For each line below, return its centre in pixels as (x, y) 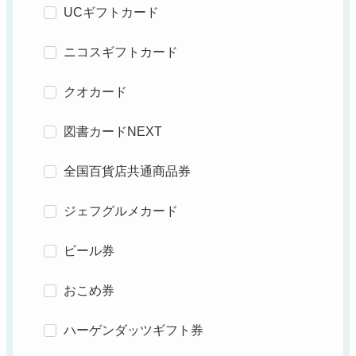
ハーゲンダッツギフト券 (133, 331)
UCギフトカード (111, 13)
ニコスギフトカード (120, 52)
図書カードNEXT (112, 132)
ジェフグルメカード (120, 211)
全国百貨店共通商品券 (127, 172)
